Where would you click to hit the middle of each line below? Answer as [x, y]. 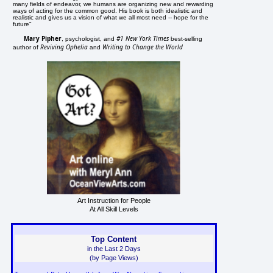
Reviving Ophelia [64, 47]
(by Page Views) [114, 257]
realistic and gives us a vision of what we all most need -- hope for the [111, 17]
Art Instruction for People [114, 200]
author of [27, 47]
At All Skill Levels [114, 209]
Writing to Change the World [143, 47]
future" [23, 24]
